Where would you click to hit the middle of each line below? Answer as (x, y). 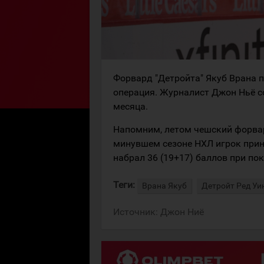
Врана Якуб (164, 186)
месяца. (131, 106)
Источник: (137, 212)
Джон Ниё (182, 212)
